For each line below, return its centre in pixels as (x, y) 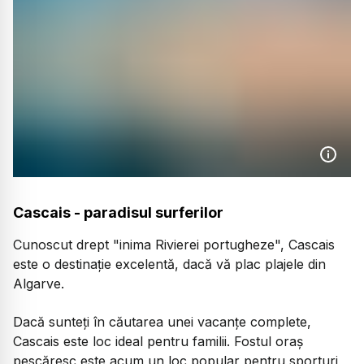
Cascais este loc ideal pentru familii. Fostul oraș (158, 341)
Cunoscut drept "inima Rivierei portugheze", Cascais (174, 245)
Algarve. (39, 284)
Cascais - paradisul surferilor (118, 213)
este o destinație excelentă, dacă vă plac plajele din (169, 264)
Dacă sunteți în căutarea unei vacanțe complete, (162, 321)
